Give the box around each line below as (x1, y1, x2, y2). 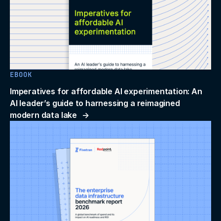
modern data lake (10, 110, 77, 120)
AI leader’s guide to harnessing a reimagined (10, 98, 180, 109)
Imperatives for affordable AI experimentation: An (10, 86, 202, 97)
